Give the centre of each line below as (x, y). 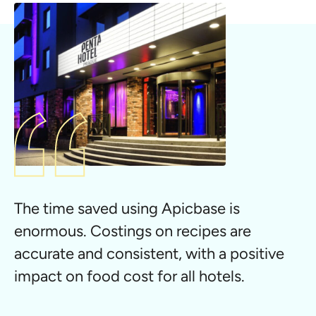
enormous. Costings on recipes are (133, 231)
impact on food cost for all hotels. (129, 276)
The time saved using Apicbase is (127, 208)
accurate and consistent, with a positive (149, 253)
